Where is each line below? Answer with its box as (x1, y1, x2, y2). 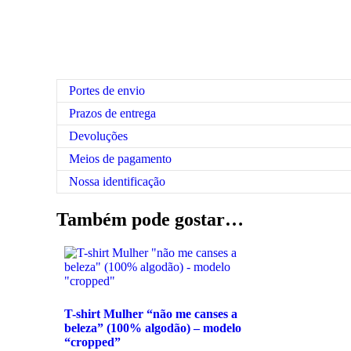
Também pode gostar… (56, 208, 244, 230)
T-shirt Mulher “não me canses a (64, 306, 237, 320)
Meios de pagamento (69, 152, 172, 165)
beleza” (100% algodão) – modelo (64, 320, 241, 335)
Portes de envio (69, 84, 145, 97)
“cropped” (64, 335, 121, 349)
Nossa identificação (69, 175, 165, 188)
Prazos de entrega (69, 107, 156, 120)
